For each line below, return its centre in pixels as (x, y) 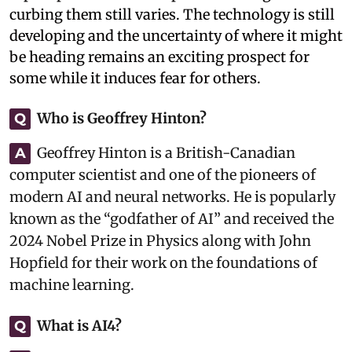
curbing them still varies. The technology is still (172, 15)
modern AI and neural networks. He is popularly (172, 197)
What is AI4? (79, 326)
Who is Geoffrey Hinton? (122, 118)
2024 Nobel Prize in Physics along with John (160, 241)
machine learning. (72, 285)
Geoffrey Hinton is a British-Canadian (166, 153)
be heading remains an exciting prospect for (159, 57)
